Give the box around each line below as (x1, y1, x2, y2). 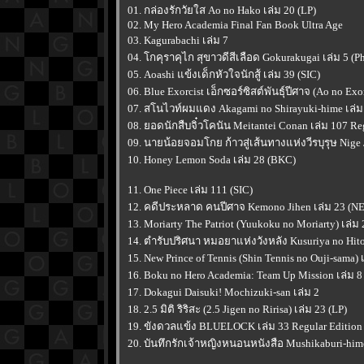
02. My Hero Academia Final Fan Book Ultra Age (128, 19, 343, 31)
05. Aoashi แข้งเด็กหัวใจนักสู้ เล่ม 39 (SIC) (128, 68, 320, 80)
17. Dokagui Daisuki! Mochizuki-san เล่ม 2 (128, 286, 319, 298)
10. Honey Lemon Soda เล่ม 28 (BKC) (128, 154, 296, 166)
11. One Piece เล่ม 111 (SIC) (128, 184, 253, 196)
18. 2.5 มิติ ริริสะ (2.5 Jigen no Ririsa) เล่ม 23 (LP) (128, 303, 347, 315)
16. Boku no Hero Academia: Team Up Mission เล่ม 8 (128, 269, 362, 281)
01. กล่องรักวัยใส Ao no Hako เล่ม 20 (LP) (128, 4, 316, 16)
